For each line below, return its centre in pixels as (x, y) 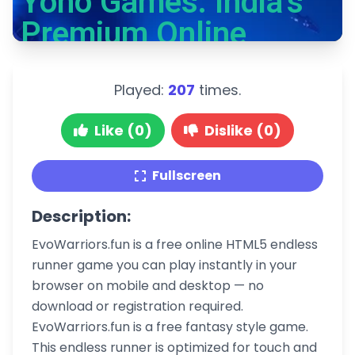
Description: (81, 216)
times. (218, 90)
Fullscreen (186, 176)
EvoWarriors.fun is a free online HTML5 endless (175, 244)
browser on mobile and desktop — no (148, 286)
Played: (141, 90)
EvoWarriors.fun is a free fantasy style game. (170, 327)
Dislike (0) (243, 130)
